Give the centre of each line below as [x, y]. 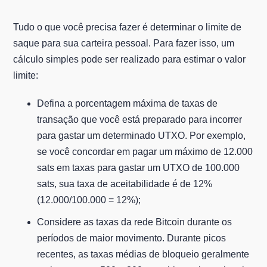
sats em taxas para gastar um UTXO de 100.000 [139, 168]
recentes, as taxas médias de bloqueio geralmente [143, 254]
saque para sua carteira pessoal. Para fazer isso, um [124, 44]
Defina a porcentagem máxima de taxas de [128, 104]
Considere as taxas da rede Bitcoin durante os [135, 222]
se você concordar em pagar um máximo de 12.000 [145, 152]
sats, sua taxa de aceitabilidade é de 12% [125, 184]
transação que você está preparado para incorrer [140, 120]
